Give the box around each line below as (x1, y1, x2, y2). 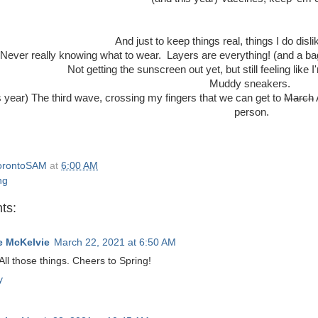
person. (234, 106, 269, 118)
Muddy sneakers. (209, 77, 293, 89)
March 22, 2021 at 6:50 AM (54, 237, 176, 248)
